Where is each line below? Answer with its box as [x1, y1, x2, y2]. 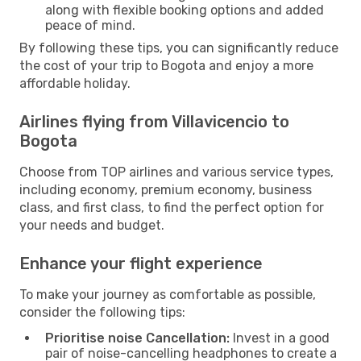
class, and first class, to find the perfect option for [19, 199, 324, 215]
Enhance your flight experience [19, 253, 263, 273]
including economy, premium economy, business [19, 181, 312, 197]
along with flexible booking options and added [45, 2, 324, 18]
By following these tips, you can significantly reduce [19, 39, 338, 56]
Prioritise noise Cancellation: [45, 330, 230, 346]
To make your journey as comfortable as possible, [19, 286, 316, 302]
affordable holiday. [19, 75, 131, 91]
